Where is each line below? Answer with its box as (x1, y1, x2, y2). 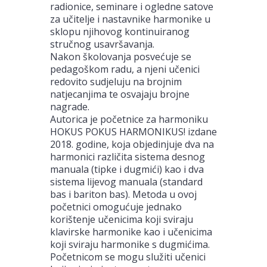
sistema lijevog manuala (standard (50, 175, 203, 188)
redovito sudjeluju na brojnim (50, 74, 182, 88)
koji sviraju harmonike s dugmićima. (50, 237, 210, 251)
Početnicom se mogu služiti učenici (50, 250, 206, 263)
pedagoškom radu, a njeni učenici (50, 62, 200, 76)
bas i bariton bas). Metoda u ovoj (50, 187, 197, 201)
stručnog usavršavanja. (50, 37, 154, 51)
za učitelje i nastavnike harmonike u (50, 12, 210, 26)
